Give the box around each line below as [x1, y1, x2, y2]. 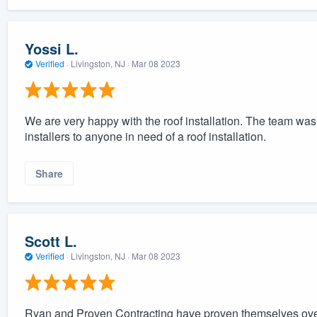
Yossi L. [24, 38, 79, 59]
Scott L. [24, 231, 77, 252]
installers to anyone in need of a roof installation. [24, 127, 266, 144]
